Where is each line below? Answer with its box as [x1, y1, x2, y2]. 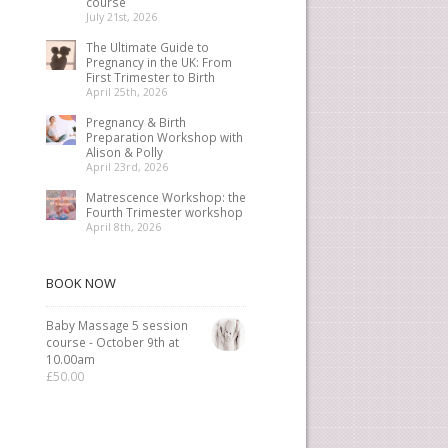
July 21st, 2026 [86, 10, 157, 24]
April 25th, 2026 [86, 85, 167, 99]
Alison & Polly [86, 144, 163, 160]
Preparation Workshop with [86, 129, 243, 145]
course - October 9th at [46, 334, 179, 350]
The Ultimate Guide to [86, 39, 209, 55]
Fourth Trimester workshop [86, 204, 243, 220]
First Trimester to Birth [86, 69, 215, 85]
